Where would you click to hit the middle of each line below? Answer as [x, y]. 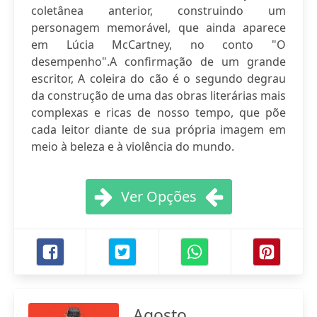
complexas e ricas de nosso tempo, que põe [158, 113]
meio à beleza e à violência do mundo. [133, 146]
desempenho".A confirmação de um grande [158, 62]
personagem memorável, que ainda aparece [158, 28]
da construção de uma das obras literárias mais [158, 96]
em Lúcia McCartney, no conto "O [158, 45]
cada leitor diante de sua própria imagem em [158, 129]
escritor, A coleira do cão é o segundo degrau [158, 79]
